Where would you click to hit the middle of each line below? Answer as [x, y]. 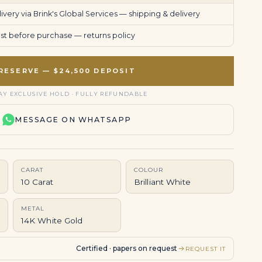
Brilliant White [162, 182]
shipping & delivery [164, 14]
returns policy [109, 35]
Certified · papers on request [126, 248]
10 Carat [37, 182]
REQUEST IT [205, 249]
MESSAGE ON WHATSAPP [73, 120]
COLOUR [148, 170]
